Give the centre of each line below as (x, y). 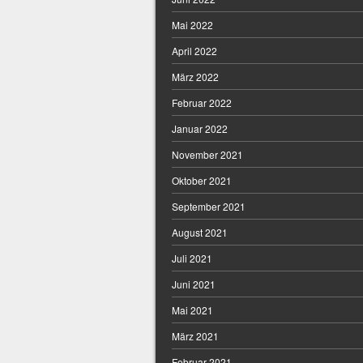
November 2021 (207, 155)
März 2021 (195, 336)
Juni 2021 (194, 284)
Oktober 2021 (202, 181)
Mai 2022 (192, 25)
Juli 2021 (192, 258)
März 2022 (195, 77)
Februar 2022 (202, 103)
